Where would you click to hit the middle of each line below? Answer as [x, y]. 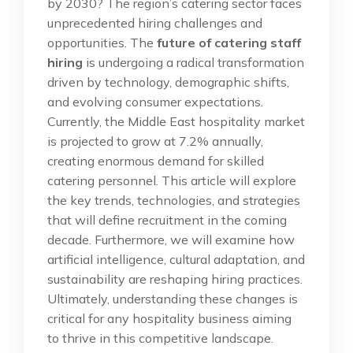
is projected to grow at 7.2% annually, [155, 141]
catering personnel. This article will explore [172, 180]
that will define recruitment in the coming [167, 219]
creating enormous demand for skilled [156, 160]
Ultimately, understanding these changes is [173, 298]
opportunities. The [102, 42]
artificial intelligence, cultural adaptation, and [176, 259]
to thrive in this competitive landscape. [160, 338]
